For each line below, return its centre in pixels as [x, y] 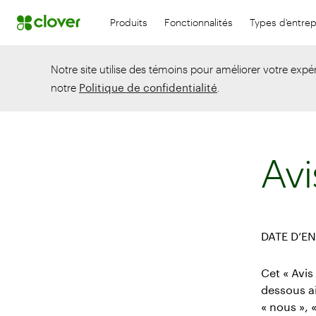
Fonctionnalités [199, 22]
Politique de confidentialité [148, 87]
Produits [129, 22]
